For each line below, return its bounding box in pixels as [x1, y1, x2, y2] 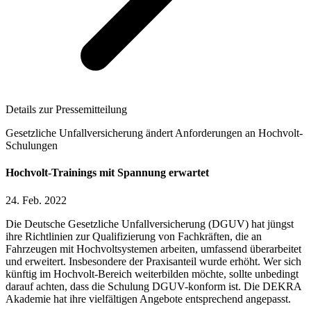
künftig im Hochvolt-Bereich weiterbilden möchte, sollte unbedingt [6, 267, 299, 280]
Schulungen [6, 140, 58, 152]
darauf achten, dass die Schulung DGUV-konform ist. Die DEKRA [6, 280, 301, 292]
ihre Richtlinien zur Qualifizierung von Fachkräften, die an [6, 230, 262, 242]
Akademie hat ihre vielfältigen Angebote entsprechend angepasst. [6, 292, 291, 305]
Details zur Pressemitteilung [6, 103, 127, 116]
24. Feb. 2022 [6, 194, 67, 206]
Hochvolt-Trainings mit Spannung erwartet [6, 167, 209, 179]
